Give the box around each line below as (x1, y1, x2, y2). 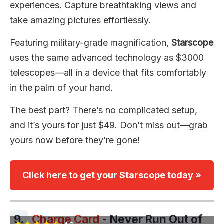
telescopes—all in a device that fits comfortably (10, 67, 206, 78)
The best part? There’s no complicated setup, (10, 104, 197, 115)
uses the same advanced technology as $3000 (10, 52, 204, 63)
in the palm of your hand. (10, 82, 113, 93)
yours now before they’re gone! (10, 134, 140, 145)
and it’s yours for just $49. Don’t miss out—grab (10, 119, 208, 130)
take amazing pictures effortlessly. (10, 14, 151, 25)
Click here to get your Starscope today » (22, 169, 201, 180)
